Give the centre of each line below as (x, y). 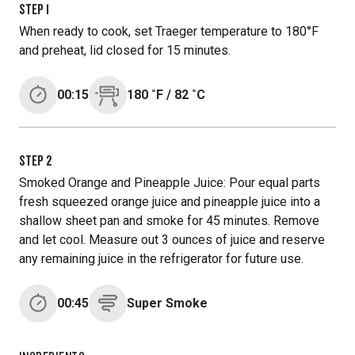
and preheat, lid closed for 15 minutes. (125, 50)
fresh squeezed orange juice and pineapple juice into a (170, 202)
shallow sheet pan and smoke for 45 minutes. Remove (169, 221)
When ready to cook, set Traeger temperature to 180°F (169, 31)
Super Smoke (167, 303)
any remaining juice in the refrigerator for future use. (161, 259)
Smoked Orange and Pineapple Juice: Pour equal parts (170, 183)
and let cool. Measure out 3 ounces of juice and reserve (172, 240)
